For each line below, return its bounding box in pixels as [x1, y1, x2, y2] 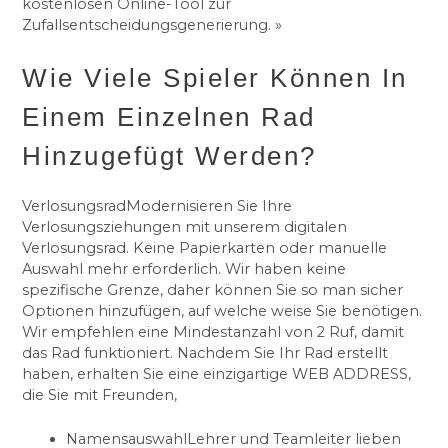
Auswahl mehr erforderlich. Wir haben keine [22, 259, 347, 278]
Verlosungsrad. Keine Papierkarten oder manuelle [22, 238, 388, 257]
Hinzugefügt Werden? [22, 140, 317, 171]
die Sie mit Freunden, [22, 385, 178, 404]
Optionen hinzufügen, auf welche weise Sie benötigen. [22, 301, 423, 320]
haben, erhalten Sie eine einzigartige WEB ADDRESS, [22, 364, 412, 383]
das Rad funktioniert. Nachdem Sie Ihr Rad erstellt [22, 343, 389, 362]
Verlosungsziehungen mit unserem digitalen [22, 217, 348, 236]
